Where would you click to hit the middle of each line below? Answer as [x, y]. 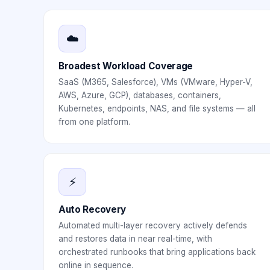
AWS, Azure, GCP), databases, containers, [140, 95]
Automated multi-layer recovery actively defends [153, 225]
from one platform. [94, 122]
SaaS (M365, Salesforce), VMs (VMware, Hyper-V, [155, 82]
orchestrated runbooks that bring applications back [157, 252]
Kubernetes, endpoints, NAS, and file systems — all [157, 108]
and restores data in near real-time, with [135, 239]
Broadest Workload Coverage [126, 66]
